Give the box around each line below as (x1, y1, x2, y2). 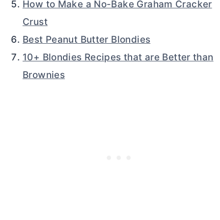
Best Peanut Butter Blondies (23, 33, 151, 45)
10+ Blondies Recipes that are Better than (23, 51, 214, 63)
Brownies (23, 69, 65, 81)
